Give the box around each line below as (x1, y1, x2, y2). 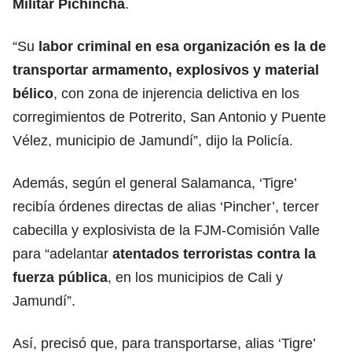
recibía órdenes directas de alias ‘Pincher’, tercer (13, 198, 319, 214)
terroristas (183, 245, 253, 262)
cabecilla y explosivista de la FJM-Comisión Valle (13, 222, 320, 238)
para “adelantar (13, 245, 112, 262)
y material (253, 61, 319, 78)
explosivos (176, 61, 253, 78)
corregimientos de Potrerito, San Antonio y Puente (13, 108, 326, 125)
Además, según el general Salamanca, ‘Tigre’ (13, 174, 296, 191)
